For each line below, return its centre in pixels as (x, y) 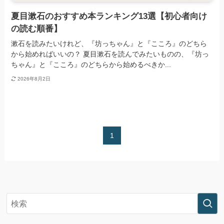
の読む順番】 (37, 29)
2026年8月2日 (34, 78)
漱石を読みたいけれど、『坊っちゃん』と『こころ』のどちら (109, 44)
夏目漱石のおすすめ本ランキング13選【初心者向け (109, 16)
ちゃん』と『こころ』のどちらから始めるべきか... (91, 65)
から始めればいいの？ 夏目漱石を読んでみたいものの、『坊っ (110, 54)
